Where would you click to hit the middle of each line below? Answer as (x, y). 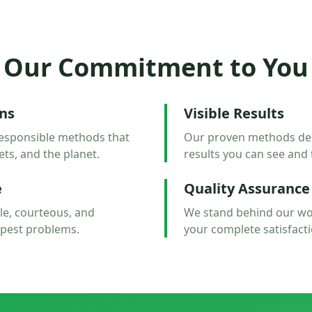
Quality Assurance (247, 188)
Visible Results (234, 113)
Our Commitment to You (156, 67)
